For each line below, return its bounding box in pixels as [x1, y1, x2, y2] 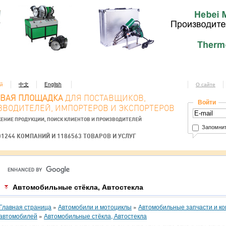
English [44, 81, 62, 88]
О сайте [196, 81, 215, 88]
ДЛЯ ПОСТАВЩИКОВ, [63, 93, 146, 103]
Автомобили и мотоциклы [58, 202, 132, 211]
